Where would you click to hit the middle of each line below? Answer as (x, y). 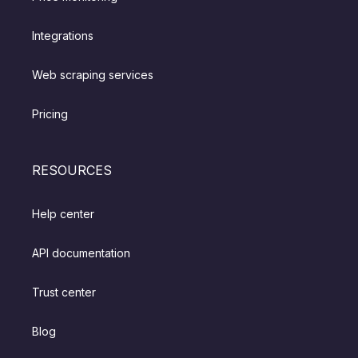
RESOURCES (72, 171)
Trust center (64, 292)
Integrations (63, 36)
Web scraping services (93, 75)
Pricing (50, 114)
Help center (64, 214)
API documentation (82, 253)
